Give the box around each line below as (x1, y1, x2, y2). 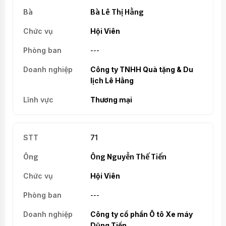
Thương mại (90, 95, 132, 104)
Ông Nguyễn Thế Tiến (90, 152, 166, 161)
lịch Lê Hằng (90, 76, 134, 85)
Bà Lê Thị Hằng (90, 7, 144, 17)
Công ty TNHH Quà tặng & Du (90, 65, 193, 74)
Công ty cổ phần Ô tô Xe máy (90, 209, 193, 218)
